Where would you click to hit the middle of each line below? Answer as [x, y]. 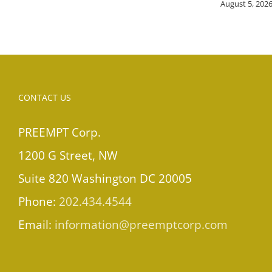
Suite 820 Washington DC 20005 [105, 178]
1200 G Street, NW [68, 155]
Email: [36, 224]
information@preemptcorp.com [141, 224]
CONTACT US [45, 97]
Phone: [39, 201]
